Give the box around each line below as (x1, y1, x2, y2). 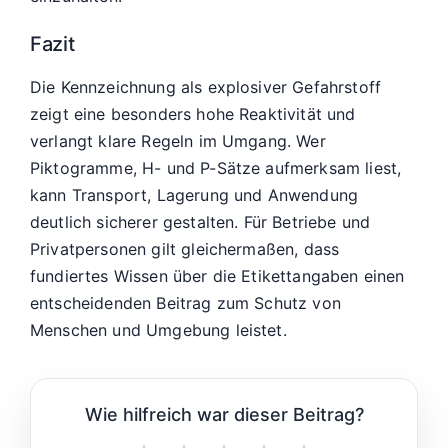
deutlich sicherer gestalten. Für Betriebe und (30, 212, 371, 233)
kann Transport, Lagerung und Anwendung (30, 185, 359, 206)
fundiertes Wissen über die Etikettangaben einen (30, 266, 405, 287)
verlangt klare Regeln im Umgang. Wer (30, 131, 326, 152)
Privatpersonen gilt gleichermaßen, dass (30, 239, 340, 260)
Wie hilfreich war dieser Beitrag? (84, 404, 364, 426)
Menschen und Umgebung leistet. (30, 320, 287, 341)
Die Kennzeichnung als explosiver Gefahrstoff (30, 77, 382, 98)
